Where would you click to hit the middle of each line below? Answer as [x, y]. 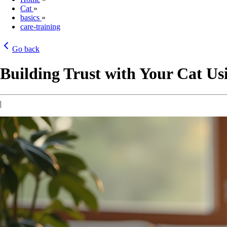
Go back [26, 49]
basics [31, 17]
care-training [40, 27]
